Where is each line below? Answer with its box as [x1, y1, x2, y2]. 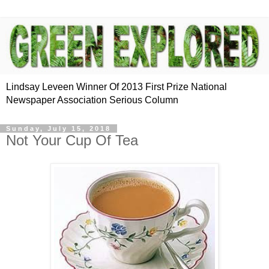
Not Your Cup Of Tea [6, 132, 138, 149]
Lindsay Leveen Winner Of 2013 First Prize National [6, 82, 227, 92]
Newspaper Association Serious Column [6, 95, 178, 106]
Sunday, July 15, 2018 [6, 125, 111, 133]
